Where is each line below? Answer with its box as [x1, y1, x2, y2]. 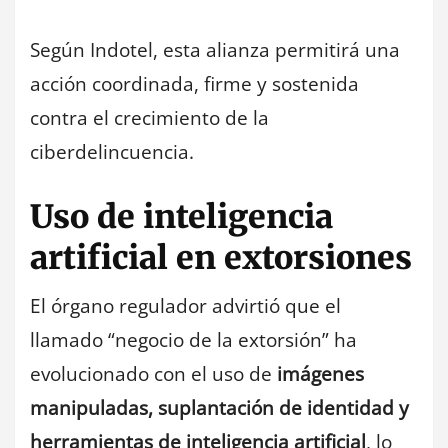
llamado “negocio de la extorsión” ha [30, 327, 357, 354]
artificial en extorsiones [30, 238, 412, 279]
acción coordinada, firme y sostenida [30, 70, 359, 97]
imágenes [277, 361, 364, 388]
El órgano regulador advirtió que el [30, 293, 341, 320]
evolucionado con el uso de [30, 361, 277, 388]
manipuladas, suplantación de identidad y [30, 395, 409, 422]
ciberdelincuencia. [30, 138, 194, 165]
